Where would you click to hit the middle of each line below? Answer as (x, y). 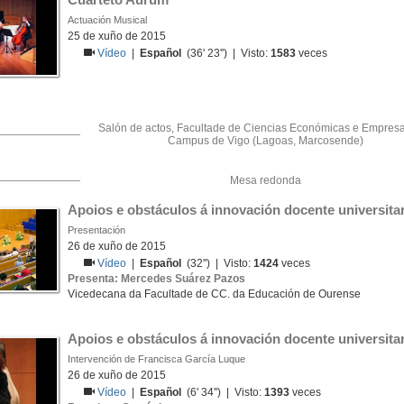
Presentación (96, 230)
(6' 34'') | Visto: (223, 392)
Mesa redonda (265, 180)
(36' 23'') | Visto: (226, 53)
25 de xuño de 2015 (117, 36)
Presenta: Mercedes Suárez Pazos (156, 279)
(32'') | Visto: (218, 263)
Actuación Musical (107, 20)
